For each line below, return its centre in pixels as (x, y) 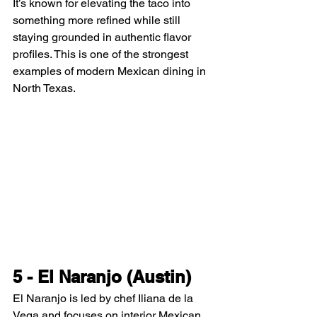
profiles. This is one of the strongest (102, 54)
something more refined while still (98, 21)
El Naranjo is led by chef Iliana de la (104, 299)
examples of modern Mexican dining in (111, 71)
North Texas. (44, 88)
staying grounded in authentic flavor (103, 38)
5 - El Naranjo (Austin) (102, 277)
